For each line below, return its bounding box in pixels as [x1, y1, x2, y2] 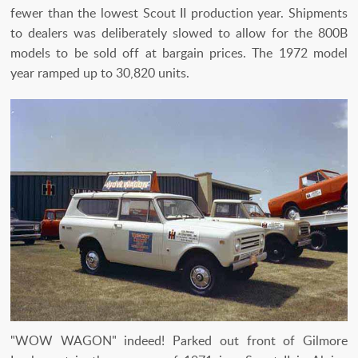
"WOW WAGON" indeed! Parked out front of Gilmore [10, 331, 348, 349]
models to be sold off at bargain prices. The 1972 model [10, 43, 348, 62]
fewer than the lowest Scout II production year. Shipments [10, 3, 348, 22]
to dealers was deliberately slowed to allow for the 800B [10, 23, 348, 42]
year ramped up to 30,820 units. [10, 63, 189, 82]
